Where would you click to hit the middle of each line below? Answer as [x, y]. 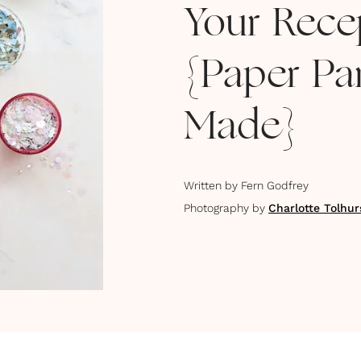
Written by [211, 185]
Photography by [224, 208]
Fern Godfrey [275, 185]
